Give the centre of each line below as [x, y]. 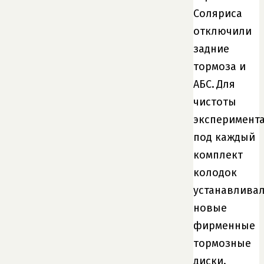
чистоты [215, 102]
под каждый [224, 137]
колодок [215, 172]
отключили [222, 31]
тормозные [222, 243]
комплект [218, 155]
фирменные [224, 225]
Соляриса [218, 13]
